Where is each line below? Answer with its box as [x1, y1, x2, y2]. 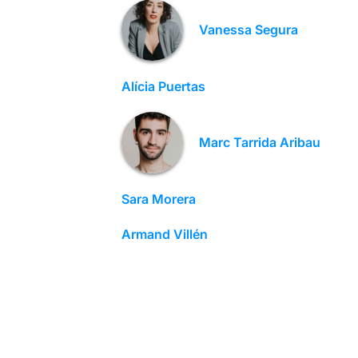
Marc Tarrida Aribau [198, 134, 320, 151]
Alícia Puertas [121, 78, 205, 94]
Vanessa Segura [198, 22, 298, 38]
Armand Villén [121, 225, 208, 242]
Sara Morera [121, 190, 196, 207]
